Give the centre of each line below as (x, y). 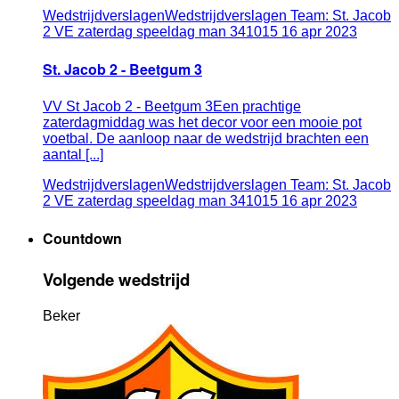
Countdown (82, 238)
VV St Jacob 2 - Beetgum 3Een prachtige (172, 106)
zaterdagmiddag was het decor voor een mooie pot (202, 122)
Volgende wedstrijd (116, 280)
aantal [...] (73, 154)
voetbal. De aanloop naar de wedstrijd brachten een (206, 138)
